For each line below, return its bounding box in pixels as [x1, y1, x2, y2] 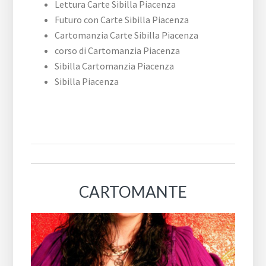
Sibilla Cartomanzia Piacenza [55, 59, 175, 72]
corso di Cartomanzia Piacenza [55, 44, 180, 56]
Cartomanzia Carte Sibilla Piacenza [55, 28, 199, 41]
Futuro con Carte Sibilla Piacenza [55, 13, 189, 26]
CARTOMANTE [79, 182, 187, 201]
